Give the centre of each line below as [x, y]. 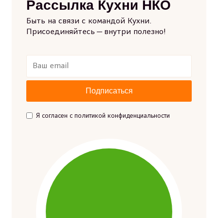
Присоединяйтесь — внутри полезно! [96, 32]
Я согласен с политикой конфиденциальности [103, 116]
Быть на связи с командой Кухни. [89, 21]
